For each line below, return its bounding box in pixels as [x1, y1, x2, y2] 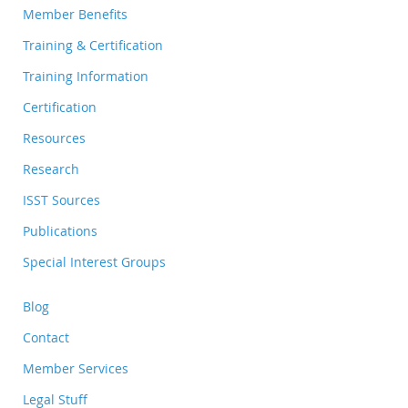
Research [23, 160, 79, 178]
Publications [23, 222, 97, 240]
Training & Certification [23, 36, 163, 54]
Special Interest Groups [23, 253, 166, 270]
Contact [23, 329, 69, 346]
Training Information [23, 67, 148, 85]
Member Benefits [23, 5, 127, 23]
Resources [23, 129, 86, 147]
